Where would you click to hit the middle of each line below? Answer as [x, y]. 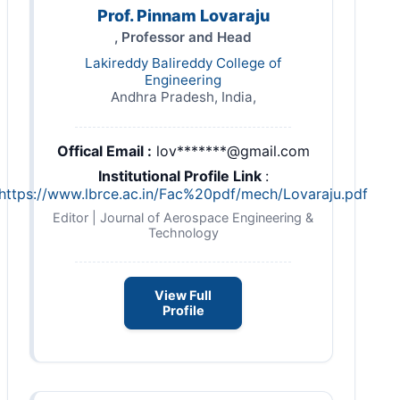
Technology [183, 233]
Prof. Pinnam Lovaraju [183, 16]
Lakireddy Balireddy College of [183, 63]
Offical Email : [104, 151]
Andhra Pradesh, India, [183, 97]
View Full [183, 296]
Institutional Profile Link [181, 176]
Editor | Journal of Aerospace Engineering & [183, 218]
